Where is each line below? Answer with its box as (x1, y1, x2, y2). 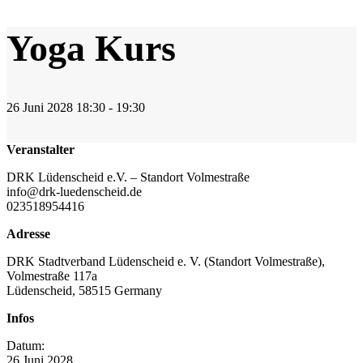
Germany (114, 284, 162, 298)
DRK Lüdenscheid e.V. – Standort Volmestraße (6, 170, 250, 185)
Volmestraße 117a (6, 269, 97, 284)
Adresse (6, 227, 50, 241)
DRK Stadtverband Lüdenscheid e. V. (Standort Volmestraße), (6, 254, 325, 269)
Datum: (6, 339, 45, 353)
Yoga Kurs (6, 27, 176, 69)
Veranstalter (6, 143, 75, 157)
